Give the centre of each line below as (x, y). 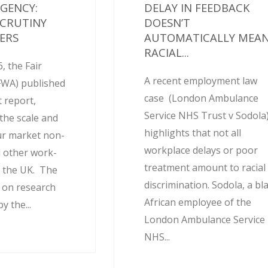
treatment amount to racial (205, 168)
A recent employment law (201, 81)
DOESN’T (167, 23)
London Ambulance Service (205, 220)
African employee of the (198, 202)
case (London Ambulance (202, 98)
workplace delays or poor (201, 150)
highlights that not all (193, 133)
